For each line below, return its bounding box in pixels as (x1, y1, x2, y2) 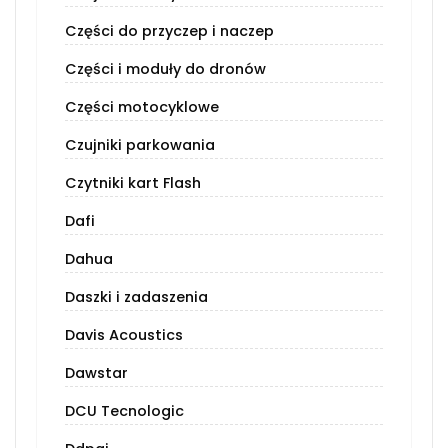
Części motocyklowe (65, 97, 219, 118)
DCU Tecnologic (65, 401, 184, 422)
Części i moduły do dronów (65, 59, 266, 80)
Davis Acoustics (65, 325, 183, 346)
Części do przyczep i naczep (65, 21, 274, 42)
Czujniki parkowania (65, 135, 215, 156)
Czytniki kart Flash (65, 173, 201, 194)
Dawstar (65, 363, 128, 384)
